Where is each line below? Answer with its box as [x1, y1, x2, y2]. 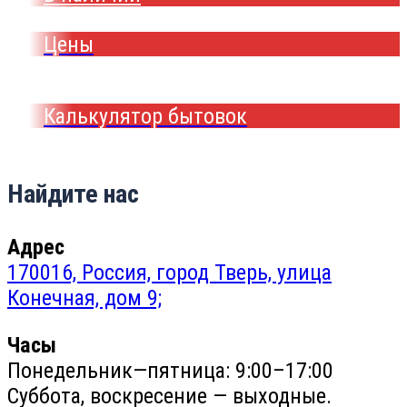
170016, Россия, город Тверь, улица [7, 260, 332, 286]
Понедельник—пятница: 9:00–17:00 [7, 358, 333, 384]
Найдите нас [7, 179, 139, 210]
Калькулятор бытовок [44, 104, 247, 130]
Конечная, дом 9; [7, 285, 162, 312]
